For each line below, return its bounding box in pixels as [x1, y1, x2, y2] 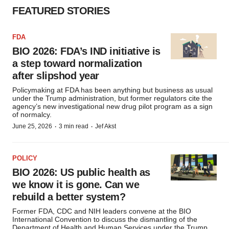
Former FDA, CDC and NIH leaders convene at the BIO [12, 207, 191, 216]
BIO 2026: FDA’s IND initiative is [12, 45, 161, 57]
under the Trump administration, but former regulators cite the [12, 94, 212, 103]
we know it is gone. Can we [12, 179, 139, 191]
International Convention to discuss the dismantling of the [12, 215, 197, 224]
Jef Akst [95, 123, 116, 130]
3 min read [59, 123, 88, 130]
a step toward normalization [12, 58, 142, 70]
